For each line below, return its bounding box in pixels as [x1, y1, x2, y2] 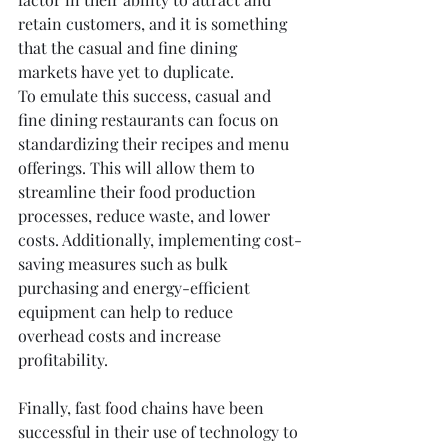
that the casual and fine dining [18, 37, 241, 58]
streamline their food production [18, 181, 260, 202]
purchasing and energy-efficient [18, 277, 254, 298]
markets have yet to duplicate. [18, 61, 234, 82]
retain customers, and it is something [18, 13, 291, 34]
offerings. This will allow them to [18, 157, 259, 178]
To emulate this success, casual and [18, 85, 275, 106]
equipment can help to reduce [18, 301, 237, 322]
